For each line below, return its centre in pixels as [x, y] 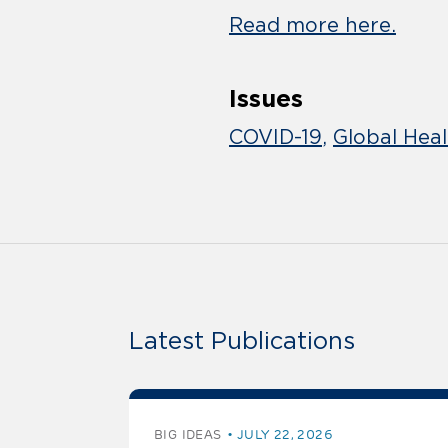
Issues [266, 99]
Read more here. [312, 25]
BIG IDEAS [188, 435]
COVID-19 [275, 137]
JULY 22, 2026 [284, 435]
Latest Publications [242, 341]
